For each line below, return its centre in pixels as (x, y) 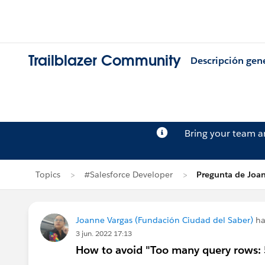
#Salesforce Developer (128, 174)
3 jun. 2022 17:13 (104, 233)
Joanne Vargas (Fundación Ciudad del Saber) (164, 220)
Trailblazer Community (105, 61)
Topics (48, 174)
